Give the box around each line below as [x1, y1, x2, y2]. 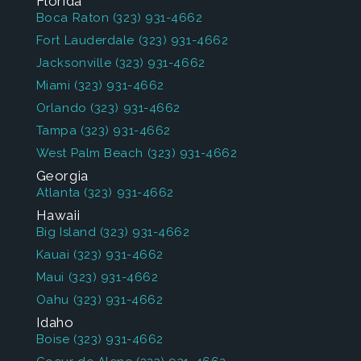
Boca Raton [35, 10, 110, 25]
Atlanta [35, 185, 81, 200]
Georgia [35, 168, 89, 184]
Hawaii [35, 207, 81, 223]
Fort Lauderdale [35, 33, 135, 48]
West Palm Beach [35, 146, 144, 160]
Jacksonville [35, 56, 112, 70]
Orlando [35, 101, 87, 115]
